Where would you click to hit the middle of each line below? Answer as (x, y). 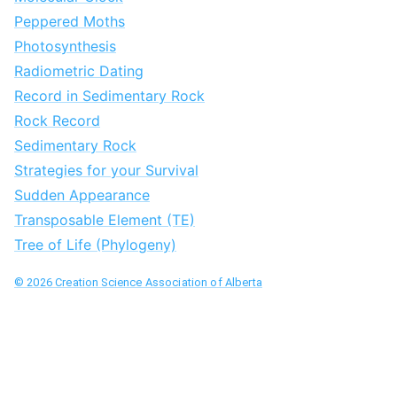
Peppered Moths (70, 22)
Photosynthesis (65, 47)
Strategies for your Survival (106, 171)
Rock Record (57, 121)
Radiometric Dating (79, 71)
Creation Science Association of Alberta (157, 283)
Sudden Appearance (82, 195)
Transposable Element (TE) (105, 220)
